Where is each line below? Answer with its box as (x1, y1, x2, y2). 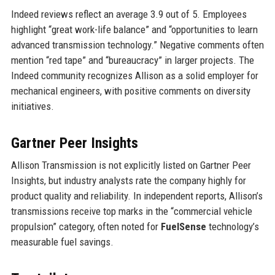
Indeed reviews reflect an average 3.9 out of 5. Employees (10, 8, 247, 21)
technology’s (206, 220, 259, 233)
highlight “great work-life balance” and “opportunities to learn (10, 23, 258, 36)
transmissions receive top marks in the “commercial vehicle (10, 205, 252, 218)
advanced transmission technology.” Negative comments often (10, 39, 264, 52)
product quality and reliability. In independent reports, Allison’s (10, 190, 263, 203)
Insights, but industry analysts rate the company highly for (10, 174, 246, 187)
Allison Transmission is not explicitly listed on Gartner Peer (10, 159, 251, 172)
